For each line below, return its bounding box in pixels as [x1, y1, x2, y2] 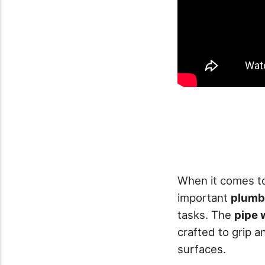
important [177, 190, 231, 204]
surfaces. [177, 242, 226, 256]
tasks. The [177, 208, 234, 221]
